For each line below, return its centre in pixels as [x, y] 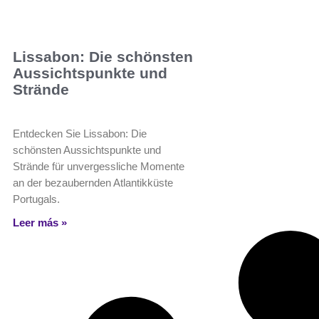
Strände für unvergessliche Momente [99, 167]
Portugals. [36, 199]
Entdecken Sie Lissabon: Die [80, 134]
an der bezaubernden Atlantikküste [93, 183]
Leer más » [40, 223]
